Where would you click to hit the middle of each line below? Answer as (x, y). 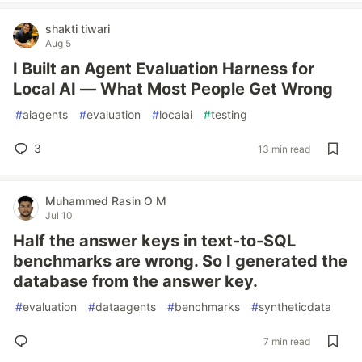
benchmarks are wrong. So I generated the (180, 261)
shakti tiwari (78, 29)
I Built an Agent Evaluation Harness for (164, 69)
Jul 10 (59, 215)
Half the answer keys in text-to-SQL (154, 241)
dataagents (126, 307)
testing (229, 114)
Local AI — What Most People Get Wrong (173, 89)
